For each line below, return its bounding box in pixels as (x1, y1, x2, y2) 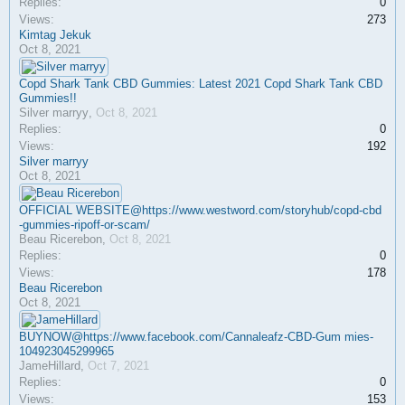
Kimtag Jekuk (19, 28, 91, 42)
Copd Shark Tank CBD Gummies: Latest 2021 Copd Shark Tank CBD (19, 77, 382, 90)
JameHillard (19, 359, 80, 372)
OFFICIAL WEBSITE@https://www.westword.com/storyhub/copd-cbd (19, 203, 381, 217)
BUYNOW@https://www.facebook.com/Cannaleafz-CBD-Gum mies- (19, 330, 373, 344)
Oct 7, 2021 (88, 359, 149, 372)
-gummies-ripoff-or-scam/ (19, 218, 150, 231)
